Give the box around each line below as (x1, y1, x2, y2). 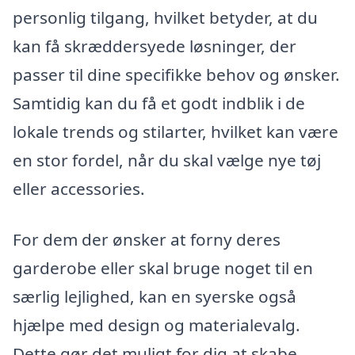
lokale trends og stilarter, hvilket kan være (13, 120, 338, 143)
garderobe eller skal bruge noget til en (13, 256, 313, 279)
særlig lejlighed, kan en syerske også (13, 284, 296, 307)
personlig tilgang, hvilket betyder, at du (13, 6, 318, 29)
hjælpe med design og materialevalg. (13, 313, 300, 336)
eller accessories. (13, 177, 145, 200)
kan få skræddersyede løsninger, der (13, 34, 296, 57)
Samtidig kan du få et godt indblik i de (13, 91, 305, 114)
